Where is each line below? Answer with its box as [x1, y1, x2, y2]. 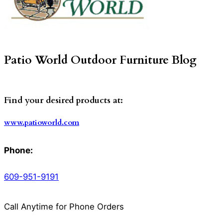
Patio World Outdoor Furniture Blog [4, 52, 197, 68]
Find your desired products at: [4, 94, 123, 106]
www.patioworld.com [4, 117, 79, 128]
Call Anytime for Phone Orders [4, 201, 124, 212]
